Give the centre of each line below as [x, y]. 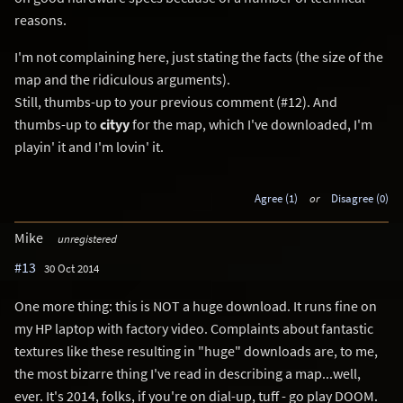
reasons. [40, 19]
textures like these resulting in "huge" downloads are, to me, [196, 350]
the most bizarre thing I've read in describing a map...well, [188, 373]
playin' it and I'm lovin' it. [89, 146]
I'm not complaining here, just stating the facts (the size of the [199, 56]
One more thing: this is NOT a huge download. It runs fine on [196, 305]
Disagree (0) [360, 197]
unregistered [87, 238]
